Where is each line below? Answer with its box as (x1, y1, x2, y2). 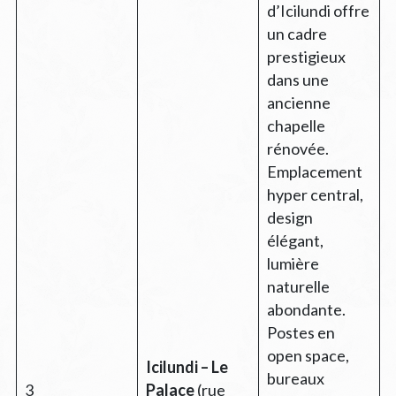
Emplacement (266, 161, 362, 181)
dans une (266, 69, 329, 89)
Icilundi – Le (145, 356, 228, 377)
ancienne (266, 92, 331, 112)
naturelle (266, 276, 330, 296)
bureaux (266, 368, 324, 388)
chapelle (266, 115, 325, 135)
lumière (266, 253, 319, 273)
